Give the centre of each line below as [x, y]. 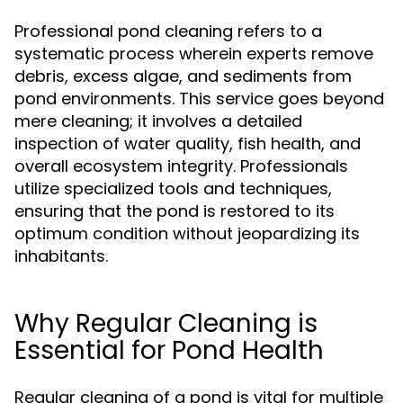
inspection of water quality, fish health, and [188, 143]
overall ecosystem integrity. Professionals [181, 166]
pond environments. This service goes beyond [199, 99]
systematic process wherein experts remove [194, 54]
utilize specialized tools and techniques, [173, 188]
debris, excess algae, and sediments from [183, 76]
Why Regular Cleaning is [166, 323]
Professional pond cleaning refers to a [168, 31]
